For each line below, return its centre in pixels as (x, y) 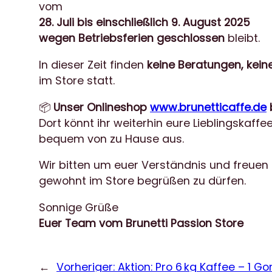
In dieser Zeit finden (93, 64)
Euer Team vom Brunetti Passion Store (141, 223)
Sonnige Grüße (79, 207)
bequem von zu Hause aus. (111, 138)
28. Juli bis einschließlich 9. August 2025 (144, 22)
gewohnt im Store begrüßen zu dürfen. (142, 181)
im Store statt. (77, 80)
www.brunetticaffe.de (208, 107)
